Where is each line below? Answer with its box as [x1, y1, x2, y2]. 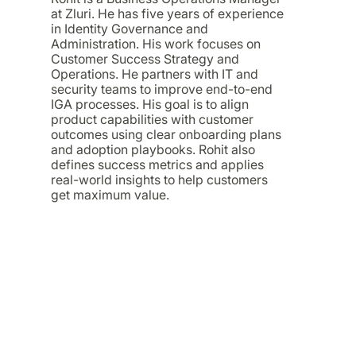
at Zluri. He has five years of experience [51, 5, 284, 21]
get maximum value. [51, 186, 169, 203]
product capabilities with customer [51, 110, 253, 127]
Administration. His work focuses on [51, 35, 261, 52]
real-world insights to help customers [51, 171, 268, 188]
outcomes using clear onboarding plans [51, 126, 281, 142]
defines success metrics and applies [51, 156, 264, 172]
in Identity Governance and [51, 20, 208, 37]
